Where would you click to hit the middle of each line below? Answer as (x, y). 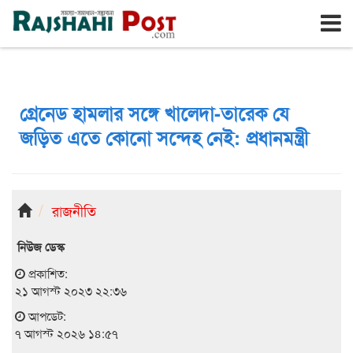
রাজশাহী (44, 11)
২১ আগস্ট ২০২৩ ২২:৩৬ (71, 290)
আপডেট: (46, 316)
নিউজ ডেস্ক (41, 247)
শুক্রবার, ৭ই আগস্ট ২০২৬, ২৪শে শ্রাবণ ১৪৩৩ (150, 12)
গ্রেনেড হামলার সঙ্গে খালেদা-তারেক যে (154, 113)
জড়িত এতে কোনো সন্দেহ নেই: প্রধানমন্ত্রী (164, 137)
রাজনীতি (74, 210)
